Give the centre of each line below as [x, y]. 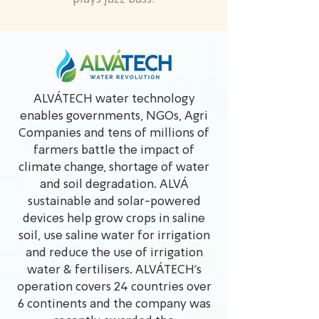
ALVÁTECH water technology [114, 99]
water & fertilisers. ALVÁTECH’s [114, 270]
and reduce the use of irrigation [114, 253]
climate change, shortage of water [114, 168]
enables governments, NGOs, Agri [114, 116]
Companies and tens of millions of [114, 134]
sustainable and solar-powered [114, 202]
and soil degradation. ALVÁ [114, 185]
